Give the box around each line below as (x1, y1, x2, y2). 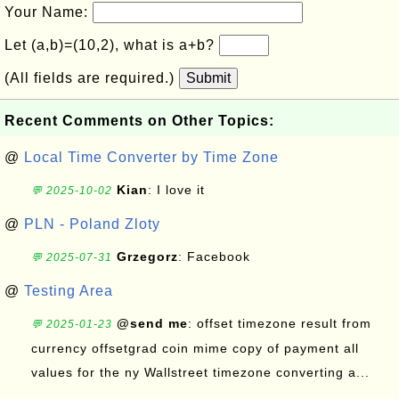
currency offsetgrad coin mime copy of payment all (31, 341, 359, 355)
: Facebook (178, 249, 255, 264)
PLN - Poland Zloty (24, 216, 160, 232)
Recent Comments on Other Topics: (4, 113, 274, 128)
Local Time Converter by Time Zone (24, 150, 279, 165)
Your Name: (4, 4, 93, 20)
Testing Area (24, 283, 113, 298)
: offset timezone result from (188, 316, 371, 330)
